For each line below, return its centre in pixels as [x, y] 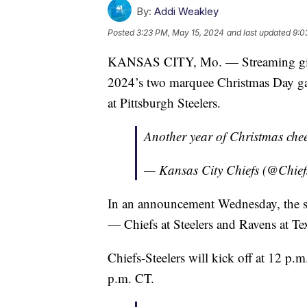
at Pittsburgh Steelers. [164, 103]
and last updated [259, 33]
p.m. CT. [131, 278]
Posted [122, 33]
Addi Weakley [186, 12]
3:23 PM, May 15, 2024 [180, 33]
